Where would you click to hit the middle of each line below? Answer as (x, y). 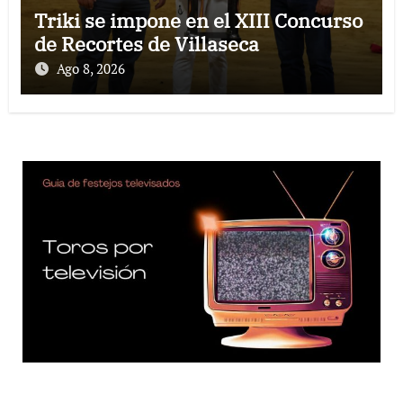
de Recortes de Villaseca (146, 44)
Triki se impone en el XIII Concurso (198, 21)
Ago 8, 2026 (90, 69)
